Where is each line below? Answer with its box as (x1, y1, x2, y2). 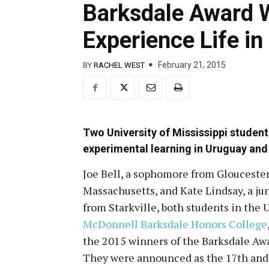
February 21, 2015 (158, 60, 226, 70)
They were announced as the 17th (83, 250, 248, 265)
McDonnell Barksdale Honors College (83, 216, 267, 231)
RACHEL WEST (94, 60, 145, 70)
